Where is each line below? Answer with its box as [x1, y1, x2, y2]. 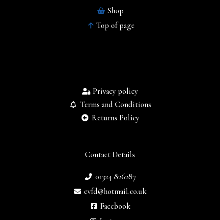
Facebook [100, 201, 131, 212]
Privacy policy [93, 86, 138, 97]
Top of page [96, 20, 135, 30]
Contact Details [85, 150, 135, 160]
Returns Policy [91, 113, 139, 123]
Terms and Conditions [80, 100, 151, 110]
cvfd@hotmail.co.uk [84, 187, 147, 197]
